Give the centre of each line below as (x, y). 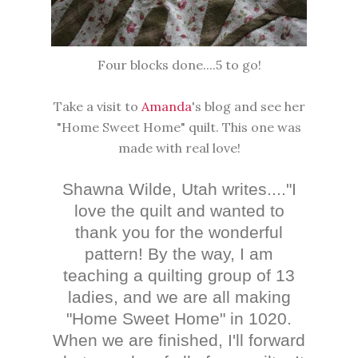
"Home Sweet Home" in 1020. (179, 319)
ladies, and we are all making (179, 297)
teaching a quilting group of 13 (179, 276)
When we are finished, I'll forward (179, 340)
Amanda (166, 107)
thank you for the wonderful (179, 233)
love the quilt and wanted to (179, 211)
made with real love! (179, 148)
